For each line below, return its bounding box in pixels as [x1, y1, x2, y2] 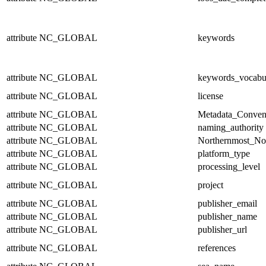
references [198, 242, 236, 253]
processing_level [198, 161, 260, 172]
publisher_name [198, 211, 257, 221]
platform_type [198, 148, 250, 159]
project [198, 179, 223, 190]
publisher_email [198, 198, 257, 208]
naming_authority [198, 122, 264, 132]
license [198, 90, 223, 101]
